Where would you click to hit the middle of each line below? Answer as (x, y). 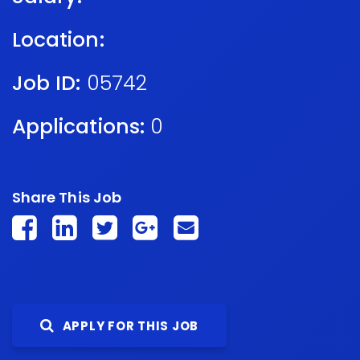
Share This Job (67, 197)
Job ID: (47, 83)
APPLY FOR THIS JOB (129, 326)
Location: (58, 40)
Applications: (78, 127)
